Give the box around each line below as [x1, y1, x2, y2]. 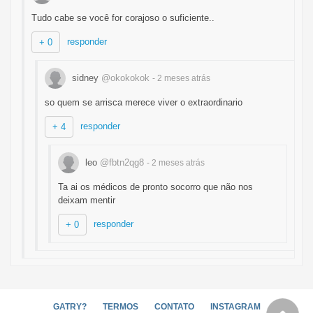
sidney [69, 72, 101, 83]
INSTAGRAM [210, 302, 261, 312]
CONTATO [154, 302, 194, 312]
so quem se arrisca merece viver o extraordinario [45, 97, 242, 108]
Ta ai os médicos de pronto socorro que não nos [58, 182, 253, 192]
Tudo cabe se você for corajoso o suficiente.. [31, 13, 214, 23]
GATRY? [52, 302, 87, 312]
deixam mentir [58, 195, 115, 205]
